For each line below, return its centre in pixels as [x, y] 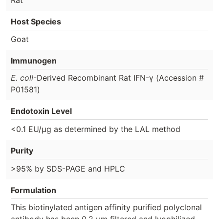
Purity [22, 150]
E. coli [22, 78]
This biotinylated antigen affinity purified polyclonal [106, 207]
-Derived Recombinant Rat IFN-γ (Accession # [119, 78]
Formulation [33, 190]
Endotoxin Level [41, 111]
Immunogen [34, 61]
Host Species [36, 21]
